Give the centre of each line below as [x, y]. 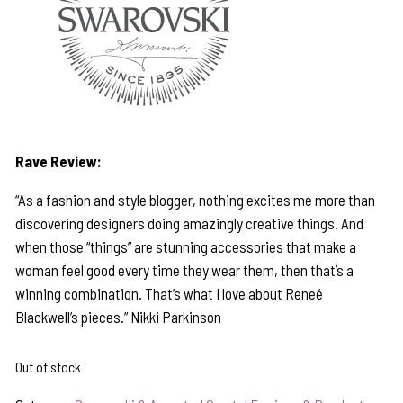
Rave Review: [59, 161]
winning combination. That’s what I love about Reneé [170, 294]
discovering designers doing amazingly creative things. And [190, 224]
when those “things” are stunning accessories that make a [186, 247]
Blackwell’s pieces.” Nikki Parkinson [119, 317]
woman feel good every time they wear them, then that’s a [185, 270]
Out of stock [49, 367]
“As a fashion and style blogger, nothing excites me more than [196, 200]
